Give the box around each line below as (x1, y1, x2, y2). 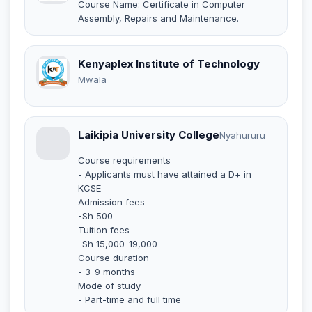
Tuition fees (78, 224, 130, 235)
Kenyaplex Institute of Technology (78, 56, 260, 70)
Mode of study (78, 279, 141, 291)
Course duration (78, 251, 149, 263)
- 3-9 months (78, 265, 135, 277)
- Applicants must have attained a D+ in (78, 168, 251, 180)
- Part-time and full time (78, 293, 181, 305)
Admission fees (78, 196, 145, 208)
